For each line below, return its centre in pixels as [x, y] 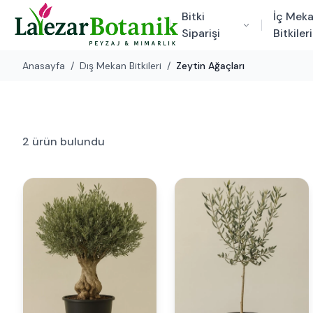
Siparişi [201, 33]
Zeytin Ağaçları [210, 66]
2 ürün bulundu [64, 141]
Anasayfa [44, 66]
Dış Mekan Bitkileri [121, 66]
